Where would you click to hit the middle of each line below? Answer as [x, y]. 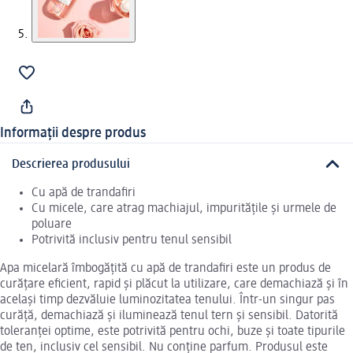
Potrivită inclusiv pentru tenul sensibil [132, 240]
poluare [52, 224]
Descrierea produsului [71, 164]
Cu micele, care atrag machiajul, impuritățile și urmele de [184, 208]
